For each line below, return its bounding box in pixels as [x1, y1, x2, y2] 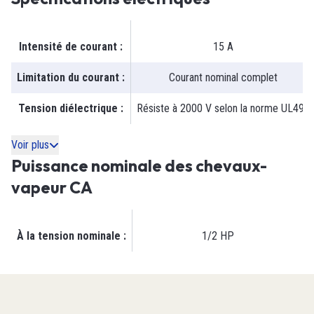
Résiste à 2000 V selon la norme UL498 [137, 102, 310, 116]
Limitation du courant [17, 71, 119, 85]
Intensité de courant [19, 40, 117, 54]
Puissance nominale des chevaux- [11, 156, 267, 177]
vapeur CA [11, 177, 93, 198]
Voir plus [11, 138, 49, 152]
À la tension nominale [17, 229, 121, 243]
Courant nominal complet [169, 71, 278, 85]
